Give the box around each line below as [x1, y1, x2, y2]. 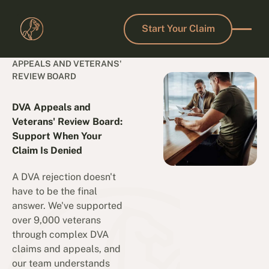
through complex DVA [12, 229, 109, 241]
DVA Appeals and [12, 101, 91, 113]
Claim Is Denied [12, 144, 83, 156]
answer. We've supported [12, 200, 123, 212]
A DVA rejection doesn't [12, 171, 116, 183]
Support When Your [12, 130, 103, 142]
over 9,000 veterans [12, 214, 101, 226]
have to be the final [12, 186, 98, 198]
